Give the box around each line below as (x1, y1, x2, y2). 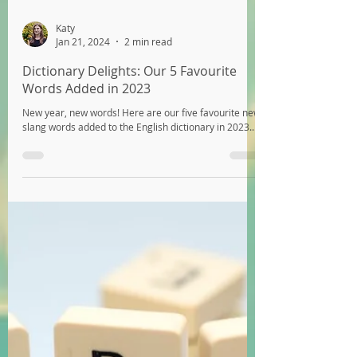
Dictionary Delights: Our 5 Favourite (22, 285, 237, 303)
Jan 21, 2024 (56, 258, 110, 271)
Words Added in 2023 (22, 303, 151, 320)
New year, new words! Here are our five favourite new (22, 329, 261, 342)
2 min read (124, 258, 172, 271)
